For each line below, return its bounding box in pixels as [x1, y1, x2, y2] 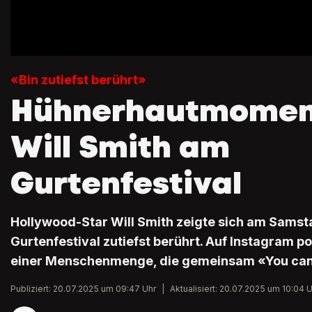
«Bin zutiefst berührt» [10, 72, 146, 87]
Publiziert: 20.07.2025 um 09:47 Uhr [10, 283, 156, 294]
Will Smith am [10, 125, 230, 167]
